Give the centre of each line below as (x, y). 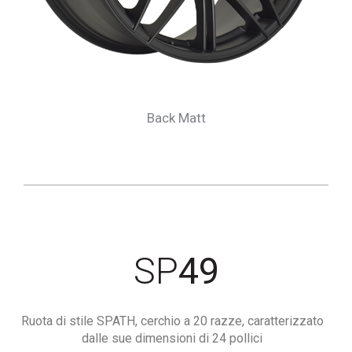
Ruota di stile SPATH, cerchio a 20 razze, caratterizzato (172, 321)
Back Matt (176, 118)
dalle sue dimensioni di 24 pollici (172, 338)
